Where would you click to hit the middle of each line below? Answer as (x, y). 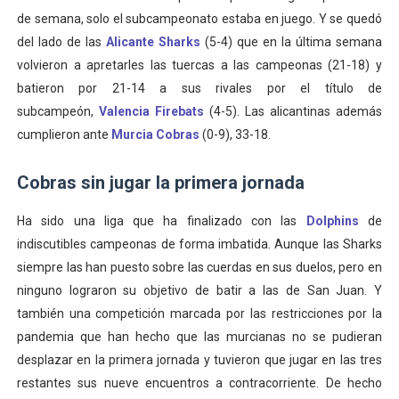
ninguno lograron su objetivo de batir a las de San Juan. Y (199, 290)
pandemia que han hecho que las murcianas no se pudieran (199, 337)
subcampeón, (57, 111)
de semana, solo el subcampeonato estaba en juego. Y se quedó (199, 19)
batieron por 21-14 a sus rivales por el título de (199, 88)
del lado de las (61, 42)
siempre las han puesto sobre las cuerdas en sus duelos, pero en (199, 267)
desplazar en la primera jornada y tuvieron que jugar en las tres (199, 360)
